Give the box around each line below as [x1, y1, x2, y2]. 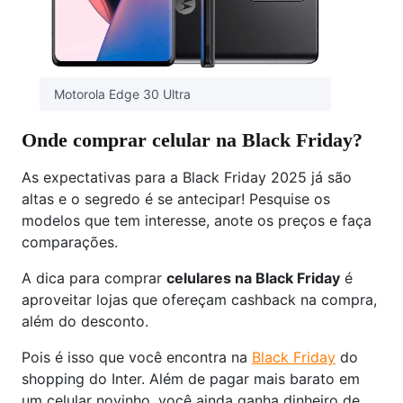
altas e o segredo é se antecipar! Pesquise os [22, 190, 330, 209]
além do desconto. [22, 312, 148, 331]
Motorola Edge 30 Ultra [54, 86, 191, 103]
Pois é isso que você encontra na [22, 348, 252, 367]
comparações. [22, 233, 118, 252]
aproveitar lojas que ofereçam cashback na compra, [22, 291, 377, 309]
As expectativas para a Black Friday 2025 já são [22, 168, 352, 187]
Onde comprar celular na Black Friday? [22, 129, 363, 152]
